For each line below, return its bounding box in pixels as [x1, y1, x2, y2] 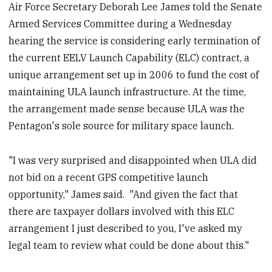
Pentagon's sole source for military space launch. [8, 119, 234, 132]
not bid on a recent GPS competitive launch [8, 171, 209, 183]
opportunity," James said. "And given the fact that [8, 188, 239, 200]
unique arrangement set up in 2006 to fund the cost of [8, 68, 259, 81]
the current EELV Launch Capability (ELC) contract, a [8, 51, 250, 64]
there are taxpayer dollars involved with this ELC [8, 205, 235, 217]
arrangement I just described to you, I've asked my [8, 222, 243, 234]
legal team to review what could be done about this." [8, 239, 250, 251]
